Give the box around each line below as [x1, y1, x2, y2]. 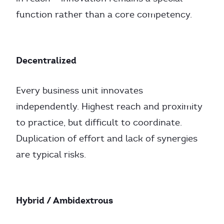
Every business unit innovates [16, 85, 143, 96]
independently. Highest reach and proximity [16, 101, 202, 112]
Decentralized [16, 54, 76, 66]
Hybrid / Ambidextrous [16, 194, 113, 206]
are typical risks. [16, 149, 86, 160]
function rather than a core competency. [16, 9, 192, 20]
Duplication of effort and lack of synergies [16, 133, 197, 144]
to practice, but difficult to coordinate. [16, 117, 182, 128]
